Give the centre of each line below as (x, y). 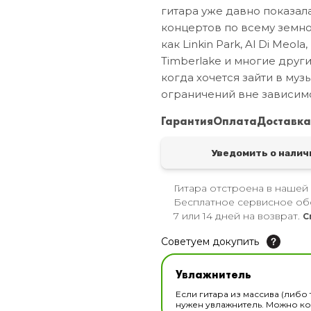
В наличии (239, 275)
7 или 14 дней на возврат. (238, 216)
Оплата (235, 121)
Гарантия (187, 121)
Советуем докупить (212, 241)
